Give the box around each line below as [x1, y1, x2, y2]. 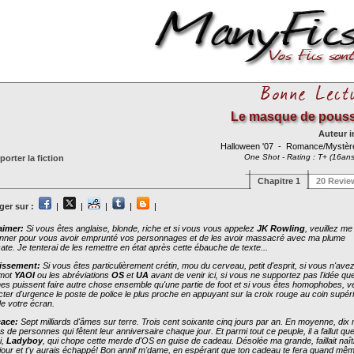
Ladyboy [6, 336, 43, 345]
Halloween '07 [220, 141, 276, 151]
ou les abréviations [35, 270, 111, 280]
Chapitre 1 [258, 176, 300, 186]
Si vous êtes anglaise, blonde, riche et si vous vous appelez [24, 224, 257, 233]
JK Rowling [257, 224, 305, 233]
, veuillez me [305, 224, 352, 233]
